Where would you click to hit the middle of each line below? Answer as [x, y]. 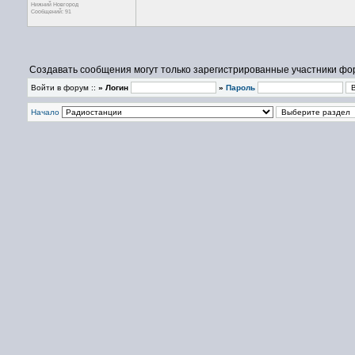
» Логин [113, 88]
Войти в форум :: [65, 88]
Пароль [240, 88]
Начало [45, 112]
